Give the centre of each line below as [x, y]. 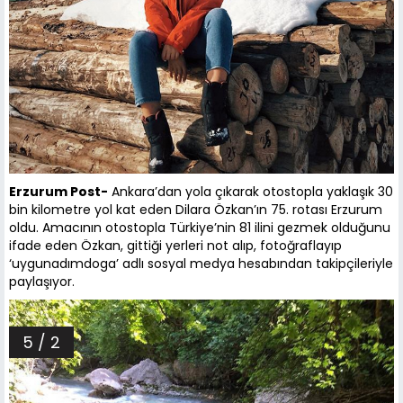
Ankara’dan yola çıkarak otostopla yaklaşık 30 [251, 192]
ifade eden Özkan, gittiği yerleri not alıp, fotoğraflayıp [175, 246]
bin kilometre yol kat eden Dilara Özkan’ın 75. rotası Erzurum [196, 210]
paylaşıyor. [44, 282]
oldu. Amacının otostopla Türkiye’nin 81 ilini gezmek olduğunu [200, 228]
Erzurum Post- [58, 192]
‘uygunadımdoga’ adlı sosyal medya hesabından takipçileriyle [201, 264]
